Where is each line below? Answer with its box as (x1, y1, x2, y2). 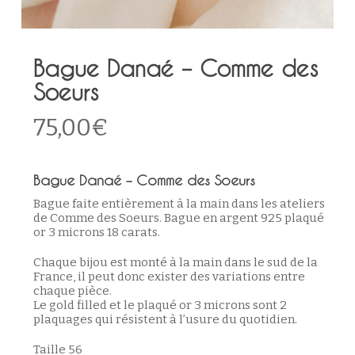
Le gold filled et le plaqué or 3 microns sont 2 (32, 297, 287, 312)
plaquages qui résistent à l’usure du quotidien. (32, 311, 297, 326)
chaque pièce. (32, 283, 112, 298)
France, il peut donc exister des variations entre (32, 269, 305, 284)
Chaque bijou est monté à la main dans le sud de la (32, 254, 318, 269)
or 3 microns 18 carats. (32, 224, 160, 239)
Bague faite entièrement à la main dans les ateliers (32, 196, 325, 211)
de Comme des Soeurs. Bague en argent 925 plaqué (32, 210, 324, 225)
